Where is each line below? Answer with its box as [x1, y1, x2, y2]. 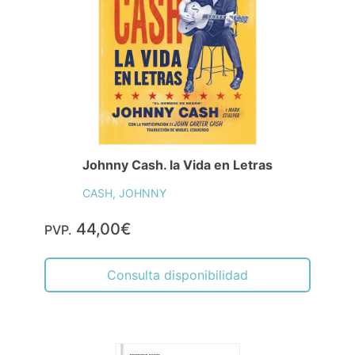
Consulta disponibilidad [107, 266, 248, 283]
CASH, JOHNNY [82, 185, 166, 200]
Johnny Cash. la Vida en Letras [82, 156, 273, 173]
